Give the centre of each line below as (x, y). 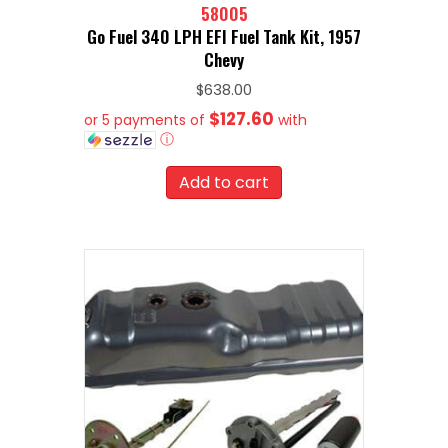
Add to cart (224, 182)
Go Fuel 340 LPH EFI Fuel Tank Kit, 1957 (224, 36)
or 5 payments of (146, 119)
